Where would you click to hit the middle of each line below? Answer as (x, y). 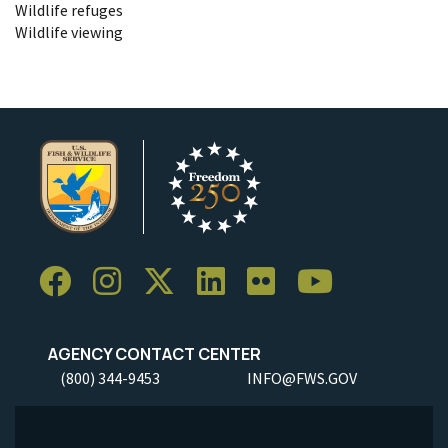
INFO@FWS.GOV (302, 377)
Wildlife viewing (69, 31)
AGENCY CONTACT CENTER (150, 353)
